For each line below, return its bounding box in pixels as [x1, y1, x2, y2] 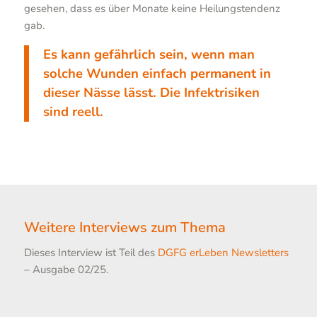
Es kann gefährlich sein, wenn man [42, 45, 255, 64]
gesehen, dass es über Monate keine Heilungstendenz [23, 1, 280, 16]
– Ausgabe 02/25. [23, 263, 108, 277]
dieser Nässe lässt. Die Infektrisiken [42, 83, 260, 103]
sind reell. [42, 103, 103, 122]
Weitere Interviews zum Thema [23, 217, 226, 237]
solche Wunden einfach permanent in [42, 64, 271, 83]
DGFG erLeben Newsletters [157, 246, 289, 260]
